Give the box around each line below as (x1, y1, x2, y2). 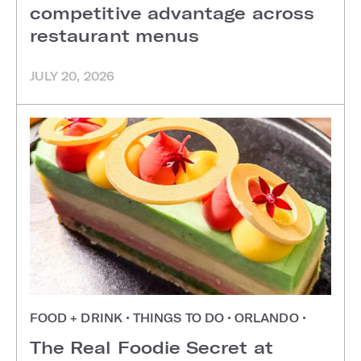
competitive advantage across (30, 2, 314, 23)
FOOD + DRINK (30, 311, 126, 326)
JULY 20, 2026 (30, 69, 114, 84)
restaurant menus (30, 25, 200, 46)
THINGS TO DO (130, 311, 227, 326)
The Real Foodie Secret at (30, 337, 273, 358)
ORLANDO (231, 311, 302, 326)
